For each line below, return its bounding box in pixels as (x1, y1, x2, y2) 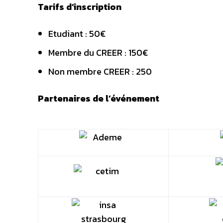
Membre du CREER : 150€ (48, 46, 148, 60)
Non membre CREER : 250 (48, 65, 152, 79)
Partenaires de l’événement (38, 92, 159, 106)
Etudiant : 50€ (48, 27, 106, 41)
